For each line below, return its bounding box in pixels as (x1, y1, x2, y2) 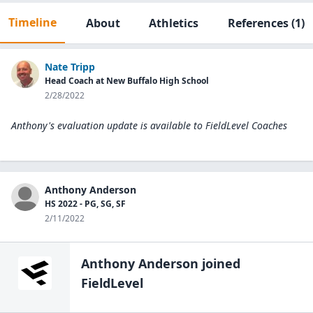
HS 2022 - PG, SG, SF (45, 198, 126, 210)
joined (198, 255, 240, 272)
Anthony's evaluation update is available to (11, 119, 203, 132)
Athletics (149, 15, 199, 31)
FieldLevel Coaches (205, 119, 287, 132)
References (227, 15, 289, 31)
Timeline (8, 15, 57, 30)
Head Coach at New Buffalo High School (45, 75, 209, 87)
